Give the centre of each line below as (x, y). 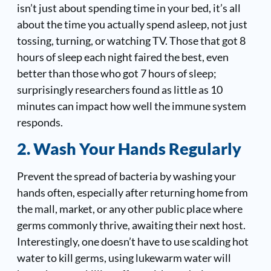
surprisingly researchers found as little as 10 (119, 89)
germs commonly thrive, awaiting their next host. (131, 225)
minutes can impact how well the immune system (131, 106)
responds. (40, 122)
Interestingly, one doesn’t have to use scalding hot (132, 242)
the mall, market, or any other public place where (129, 209)
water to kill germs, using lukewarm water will (124, 258)
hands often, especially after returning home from (132, 193)
